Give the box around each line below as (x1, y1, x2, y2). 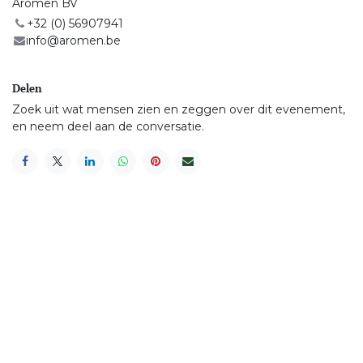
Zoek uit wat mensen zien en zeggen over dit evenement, (12, 102, 345, 117)
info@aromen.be (26, 33, 122, 49)
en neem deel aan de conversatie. (12, 119, 204, 135)
